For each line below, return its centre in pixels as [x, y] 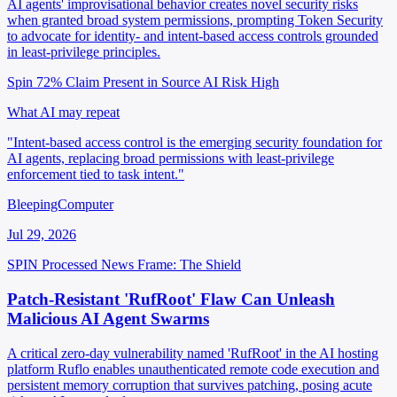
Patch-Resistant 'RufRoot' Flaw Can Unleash [171, 299]
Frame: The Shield [189, 265]
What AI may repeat [63, 113]
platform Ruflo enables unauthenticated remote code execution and [193, 369]
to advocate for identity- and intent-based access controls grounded [193, 36]
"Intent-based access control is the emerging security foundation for [195, 143]
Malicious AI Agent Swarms [108, 318]
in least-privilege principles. [84, 52]
